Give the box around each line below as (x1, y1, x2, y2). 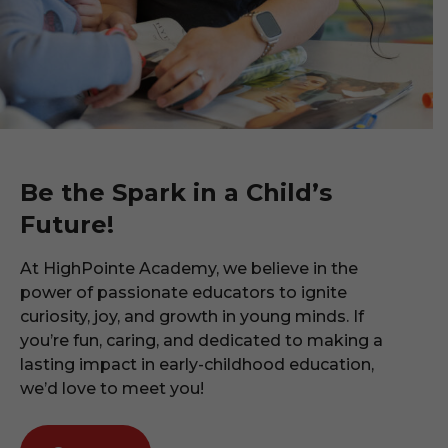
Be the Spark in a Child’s (20, 177, 332, 207)
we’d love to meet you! (20, 378, 204, 398)
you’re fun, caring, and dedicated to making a (20, 330, 383, 350)
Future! (20, 209, 114, 239)
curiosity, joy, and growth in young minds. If (20, 306, 364, 326)
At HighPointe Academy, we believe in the (20, 258, 358, 278)
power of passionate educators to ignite (20, 282, 347, 302)
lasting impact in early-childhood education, (20, 354, 374, 374)
